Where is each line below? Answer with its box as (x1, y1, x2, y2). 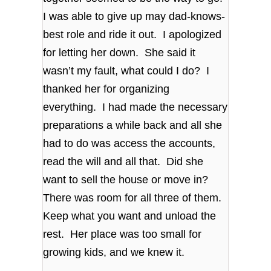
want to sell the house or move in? (43, 174, 212, 186)
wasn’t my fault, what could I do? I (43, 65, 210, 77)
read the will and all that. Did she (43, 155, 204, 168)
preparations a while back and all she (43, 119, 223, 132)
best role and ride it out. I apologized (43, 28, 222, 41)
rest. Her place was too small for (43, 228, 202, 241)
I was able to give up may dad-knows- (43, 10, 226, 23)
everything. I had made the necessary (43, 101, 228, 114)
